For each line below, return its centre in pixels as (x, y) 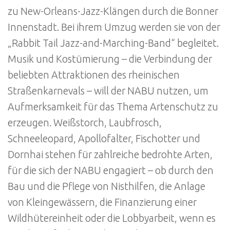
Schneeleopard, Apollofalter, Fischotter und (104, 138)
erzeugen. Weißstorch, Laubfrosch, (85, 122)
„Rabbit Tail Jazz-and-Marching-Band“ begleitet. (113, 43)
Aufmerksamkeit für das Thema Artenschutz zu (113, 107)
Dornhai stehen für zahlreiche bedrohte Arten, (110, 154)
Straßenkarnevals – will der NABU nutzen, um (108, 91)
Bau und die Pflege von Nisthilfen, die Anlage (107, 186)
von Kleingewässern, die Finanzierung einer (102, 202)
